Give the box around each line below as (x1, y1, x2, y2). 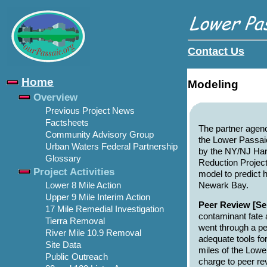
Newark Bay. (198, 180, 249, 190)
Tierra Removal (45, 216, 105, 226)
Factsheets (45, 118, 89, 128)
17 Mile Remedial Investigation (45, 204, 164, 214)
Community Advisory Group (45, 130, 154, 139)
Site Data (45, 240, 81, 250)
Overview (33, 91, 77, 103)
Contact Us (188, 45, 244, 57)
